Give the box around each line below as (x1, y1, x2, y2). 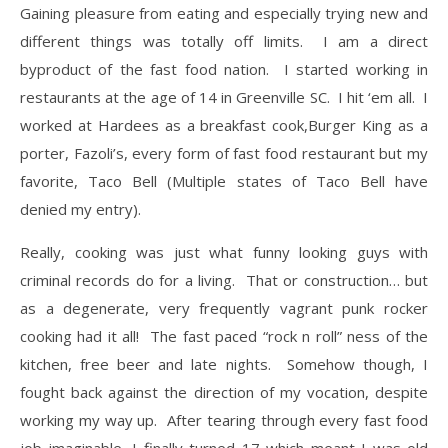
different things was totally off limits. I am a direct (20, 30, 428, 51)
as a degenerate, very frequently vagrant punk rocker (20, 297, 428, 318)
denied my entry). (20, 198, 141, 219)
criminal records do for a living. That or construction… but (20, 269, 428, 290)
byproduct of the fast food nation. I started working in (20, 58, 428, 79)
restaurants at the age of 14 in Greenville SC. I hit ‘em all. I (20, 86, 428, 107)
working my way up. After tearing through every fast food (20, 409, 428, 430)
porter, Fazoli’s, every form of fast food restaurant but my (20, 142, 428, 163)
